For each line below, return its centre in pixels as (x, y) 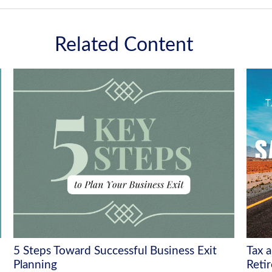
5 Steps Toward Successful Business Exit (115, 251)
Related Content (124, 45)
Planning (36, 265)
